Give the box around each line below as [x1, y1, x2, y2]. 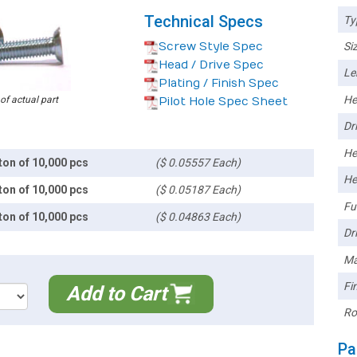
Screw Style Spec [159, 40, 263, 53]
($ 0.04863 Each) [155, 210, 241, 223]
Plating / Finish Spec [159, 76, 279, 90]
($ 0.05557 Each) [155, 156, 241, 169]
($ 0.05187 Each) [155, 183, 241, 196]
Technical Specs [144, 12, 263, 31]
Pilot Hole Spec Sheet [159, 95, 288, 108]
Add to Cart [66, 282, 167, 305]
